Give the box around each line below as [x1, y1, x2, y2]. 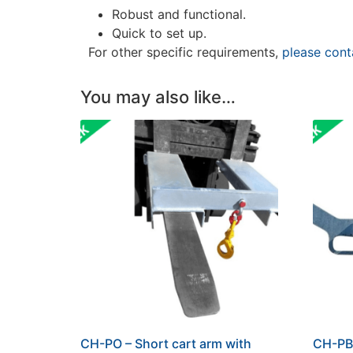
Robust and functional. [112, 6, 246, 23]
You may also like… [80, 87, 236, 108]
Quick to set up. [112, 25, 206, 42]
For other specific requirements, [80, 44, 282, 61]
